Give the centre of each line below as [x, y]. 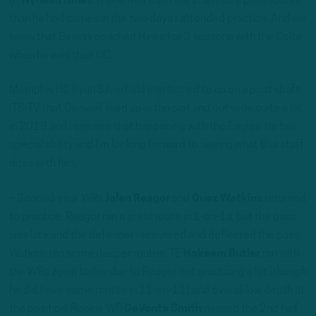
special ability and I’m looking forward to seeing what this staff [157, 146]
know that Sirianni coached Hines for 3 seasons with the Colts [155, 37]
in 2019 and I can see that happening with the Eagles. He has [153, 127]
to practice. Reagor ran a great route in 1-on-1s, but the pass [153, 217]
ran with [280, 254]
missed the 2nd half [250, 309]
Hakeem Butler [222, 254]
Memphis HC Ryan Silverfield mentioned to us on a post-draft [154, 91]
